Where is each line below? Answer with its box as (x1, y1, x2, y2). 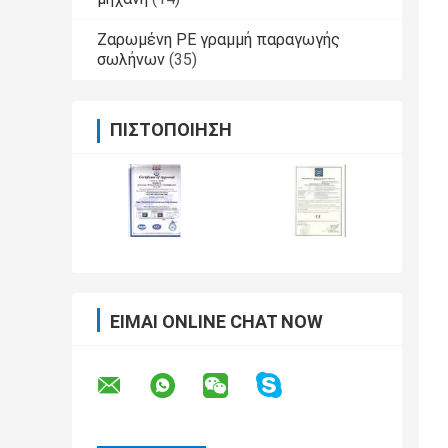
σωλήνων (97, 50, 165, 70)
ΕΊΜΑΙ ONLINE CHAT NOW (110, 311, 323, 333)
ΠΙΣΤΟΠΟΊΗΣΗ (110, 119, 232, 141)
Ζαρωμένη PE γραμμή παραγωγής (97, 30, 340, 50)
